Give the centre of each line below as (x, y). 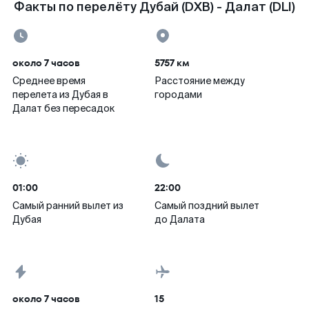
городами (178, 94)
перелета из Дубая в (60, 94)
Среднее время (49, 81)
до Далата (180, 219)
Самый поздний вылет (207, 206)
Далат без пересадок (63, 108)
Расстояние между (200, 81)
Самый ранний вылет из (68, 206)
